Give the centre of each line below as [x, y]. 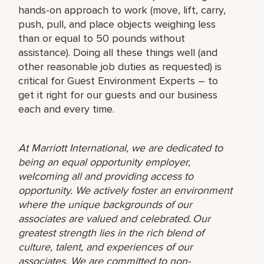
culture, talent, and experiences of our [106, 247]
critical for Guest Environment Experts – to [118, 80]
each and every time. [67, 109]
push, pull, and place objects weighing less [117, 24]
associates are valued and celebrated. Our [115, 218]
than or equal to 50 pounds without [102, 38]
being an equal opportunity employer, [105, 162]
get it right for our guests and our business [118, 95]
